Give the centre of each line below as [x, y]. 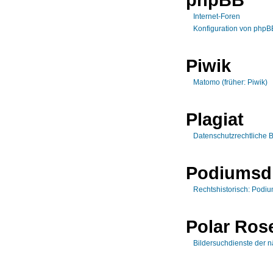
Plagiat [215, 119]
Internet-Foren [217, 16]
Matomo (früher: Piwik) [230, 82]
